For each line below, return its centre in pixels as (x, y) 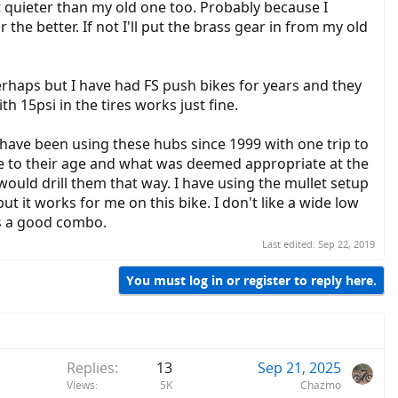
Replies (91, 368)
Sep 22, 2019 (346, 243)
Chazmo (321, 386)
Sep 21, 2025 (299, 368)
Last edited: (290, 243)
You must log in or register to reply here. (251, 280)
